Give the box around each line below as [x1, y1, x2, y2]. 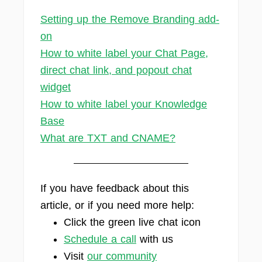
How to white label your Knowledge [40, 98, 207, 110]
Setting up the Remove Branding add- [40, 13, 219, 25]
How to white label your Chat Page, [40, 47, 208, 59]
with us [136, 233, 173, 245]
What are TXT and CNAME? [40, 132, 175, 144]
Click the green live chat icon [64, 216, 201, 228]
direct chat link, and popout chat [40, 64, 192, 76]
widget [40, 81, 71, 93]
